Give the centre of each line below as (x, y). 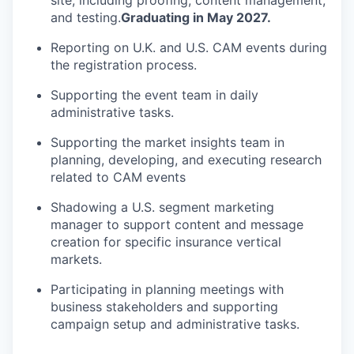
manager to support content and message (177, 224)
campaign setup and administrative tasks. (175, 324)
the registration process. (124, 65)
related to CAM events (118, 177)
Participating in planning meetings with (167, 289)
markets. (76, 259)
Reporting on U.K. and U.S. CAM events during (189, 47)
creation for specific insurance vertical (166, 242)
